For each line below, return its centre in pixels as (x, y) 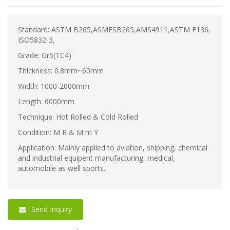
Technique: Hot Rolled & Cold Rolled (78, 117)
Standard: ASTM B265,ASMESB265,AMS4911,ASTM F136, (114, 29)
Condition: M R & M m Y (58, 132)
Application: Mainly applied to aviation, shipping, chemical (113, 147)
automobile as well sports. (62, 168)
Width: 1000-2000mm (54, 86)
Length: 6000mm (46, 101)
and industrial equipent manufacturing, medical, (97, 158)
